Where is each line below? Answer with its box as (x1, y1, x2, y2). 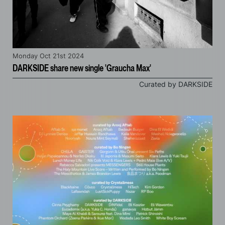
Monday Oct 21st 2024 (13, 52, 84, 60)
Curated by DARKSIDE (139, 80, 212, 89)
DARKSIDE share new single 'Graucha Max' (13, 63, 151, 74)
